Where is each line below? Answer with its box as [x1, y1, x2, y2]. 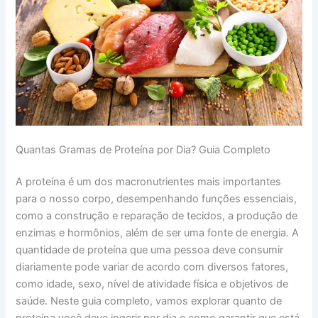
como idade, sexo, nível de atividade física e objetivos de [16, 278, 289, 291]
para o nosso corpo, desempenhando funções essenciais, [16, 192, 297, 206]
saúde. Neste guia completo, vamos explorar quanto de [16, 295, 283, 308]
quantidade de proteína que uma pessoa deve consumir [16, 243, 284, 257]
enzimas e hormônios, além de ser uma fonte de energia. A [16, 226, 300, 240]
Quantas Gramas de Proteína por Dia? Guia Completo [16, 143, 271, 156]
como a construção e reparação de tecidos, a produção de [16, 209, 298, 223]
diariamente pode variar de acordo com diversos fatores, [16, 261, 289, 274]
